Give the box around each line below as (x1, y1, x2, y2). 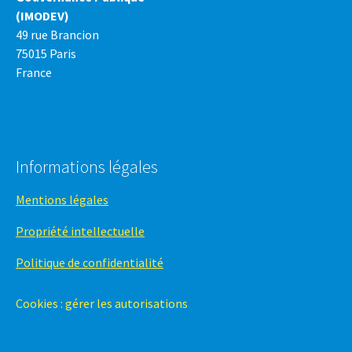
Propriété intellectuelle (16, 223, 145, 240)
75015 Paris (16, 46, 76, 62)
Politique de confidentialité (16, 255, 163, 271)
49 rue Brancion (16, 27, 99, 43)
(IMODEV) (16, 8, 69, 24)
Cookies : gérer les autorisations (16, 295, 188, 312)
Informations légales (16, 156, 158, 178)
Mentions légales (16, 192, 108, 208)
